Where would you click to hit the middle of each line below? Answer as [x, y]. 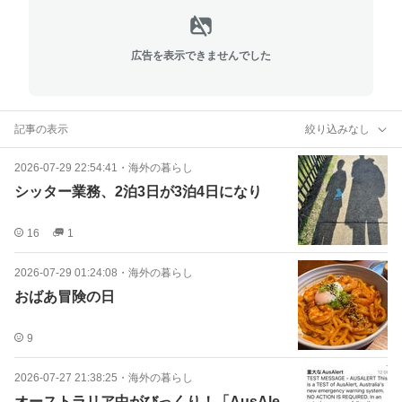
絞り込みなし [337, 129]
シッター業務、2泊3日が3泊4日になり [138, 192]
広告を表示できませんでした [201, 55]
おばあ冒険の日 [65, 297]
